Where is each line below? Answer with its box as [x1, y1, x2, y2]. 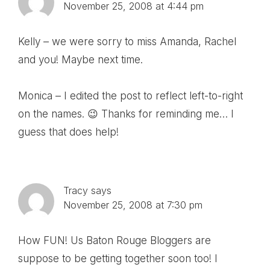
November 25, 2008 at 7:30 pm [63, 198, 202, 211]
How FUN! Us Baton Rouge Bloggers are [18, 234, 211, 246]
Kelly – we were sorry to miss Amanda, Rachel [18, 35, 236, 48]
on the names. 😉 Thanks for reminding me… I [18, 107, 234, 120]
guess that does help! [18, 125, 119, 138]
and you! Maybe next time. [18, 53, 143, 66]
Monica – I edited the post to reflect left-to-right [18, 89, 243, 102]
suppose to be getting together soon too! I [18, 252, 218, 265]
